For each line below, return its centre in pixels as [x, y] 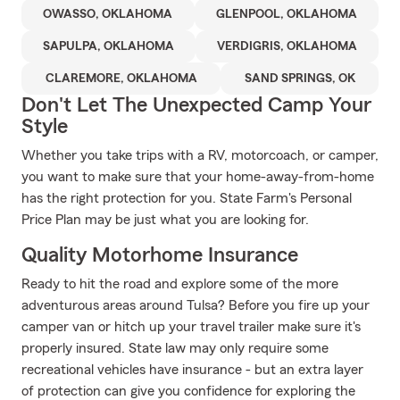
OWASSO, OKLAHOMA [108, 14]
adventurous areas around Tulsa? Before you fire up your [196, 305]
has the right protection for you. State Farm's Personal [187, 198]
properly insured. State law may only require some [175, 348]
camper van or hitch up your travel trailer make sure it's [191, 327]
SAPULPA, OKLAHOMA [108, 46]
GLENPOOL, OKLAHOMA [286, 14]
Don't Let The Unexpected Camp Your [196, 105]
